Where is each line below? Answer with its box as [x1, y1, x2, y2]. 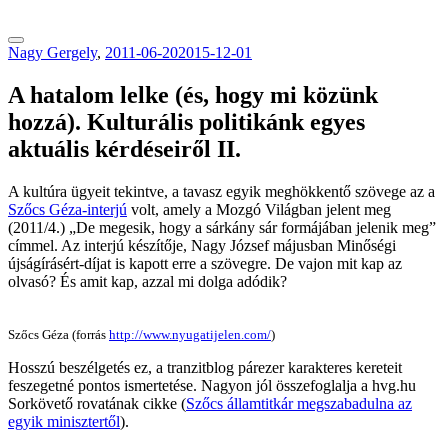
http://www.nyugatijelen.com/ [109, 326, 271, 342]
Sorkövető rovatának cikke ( [8, 394, 186, 412]
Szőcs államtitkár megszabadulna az [186, 394, 412, 412]
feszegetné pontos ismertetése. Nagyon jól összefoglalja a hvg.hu [8, 376, 416, 394]
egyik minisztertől [8, 412, 120, 430]
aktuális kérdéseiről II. [8, 135, 241, 162]
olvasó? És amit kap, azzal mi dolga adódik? [8, 272, 287, 290]
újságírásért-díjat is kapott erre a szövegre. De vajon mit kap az [8, 254, 402, 272]
